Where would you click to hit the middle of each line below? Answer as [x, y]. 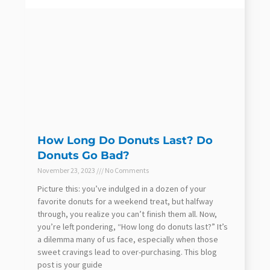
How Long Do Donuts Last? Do [125, 140]
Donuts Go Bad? [83, 155]
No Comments [126, 170]
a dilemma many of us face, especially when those [128, 239]
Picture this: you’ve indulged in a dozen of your [122, 188]
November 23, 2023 [67, 170]
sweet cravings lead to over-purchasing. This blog [127, 252]
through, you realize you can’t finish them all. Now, [127, 214]
